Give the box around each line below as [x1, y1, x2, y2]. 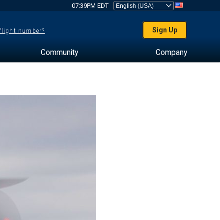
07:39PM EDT [71, 2, 109, 9]
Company [155, 48, 187, 57]
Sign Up [152, 26, 178, 34]
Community [40, 48, 78, 57]
